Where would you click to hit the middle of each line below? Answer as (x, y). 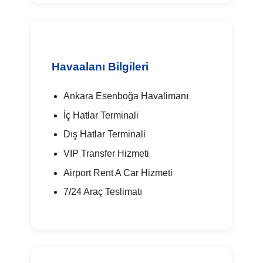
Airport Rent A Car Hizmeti (118, 173)
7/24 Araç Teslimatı (102, 192)
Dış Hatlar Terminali (104, 134)
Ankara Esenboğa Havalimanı (126, 96)
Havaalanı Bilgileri (100, 67)
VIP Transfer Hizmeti (106, 154)
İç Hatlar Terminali (101, 115)
